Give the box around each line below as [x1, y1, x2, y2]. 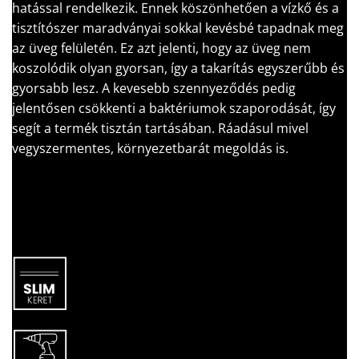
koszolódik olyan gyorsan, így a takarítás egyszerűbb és [12, 59, 345, 78]
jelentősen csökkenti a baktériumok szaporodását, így [12, 99, 336, 118]
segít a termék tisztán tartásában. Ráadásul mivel [12, 119, 309, 138]
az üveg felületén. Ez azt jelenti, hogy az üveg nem [12, 39, 311, 58]
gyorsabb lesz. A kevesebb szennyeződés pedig [12, 79, 296, 98]
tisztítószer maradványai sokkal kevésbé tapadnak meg [12, 19, 344, 38]
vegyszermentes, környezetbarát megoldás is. [12, 139, 288, 158]
